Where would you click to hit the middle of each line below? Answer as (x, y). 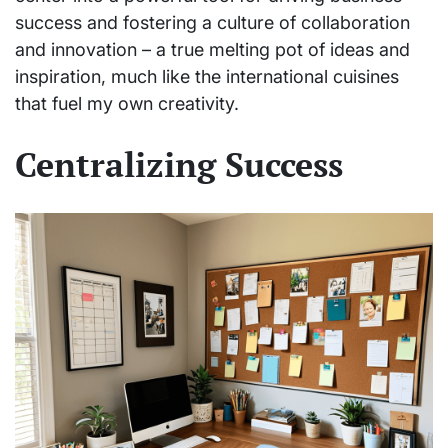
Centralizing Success (179, 165)
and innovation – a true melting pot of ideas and (212, 49)
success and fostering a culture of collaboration (212, 22)
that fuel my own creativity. (127, 103)
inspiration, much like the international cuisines (207, 76)
